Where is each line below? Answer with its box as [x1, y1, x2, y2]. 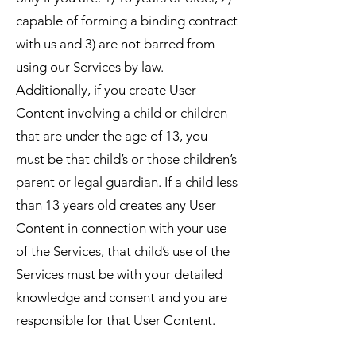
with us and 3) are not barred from [16, 36, 215, 52]
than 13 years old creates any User [16, 197, 216, 213]
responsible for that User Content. [16, 312, 215, 328]
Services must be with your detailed [16, 266, 222, 282]
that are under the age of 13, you [16, 128, 207, 144]
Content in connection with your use [16, 220, 226, 236]
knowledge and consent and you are [16, 289, 227, 305]
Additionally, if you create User [16, 82, 196, 98]
